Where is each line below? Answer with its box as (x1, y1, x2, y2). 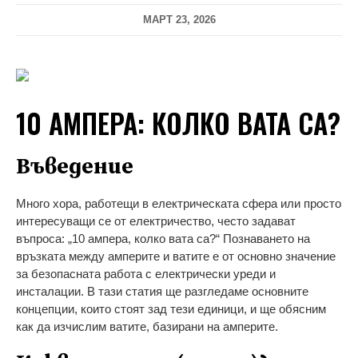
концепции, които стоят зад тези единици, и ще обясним (16, 301, 326, 316)
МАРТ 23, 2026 (142, 13, 216, 26)
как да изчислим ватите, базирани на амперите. (16, 319, 278, 333)
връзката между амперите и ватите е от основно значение (16, 249, 336, 263)
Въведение (16, 153, 133, 181)
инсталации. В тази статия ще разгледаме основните (16, 284, 308, 298)
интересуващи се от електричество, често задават (16, 213, 296, 228)
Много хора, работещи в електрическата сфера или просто (16, 196, 341, 210)
